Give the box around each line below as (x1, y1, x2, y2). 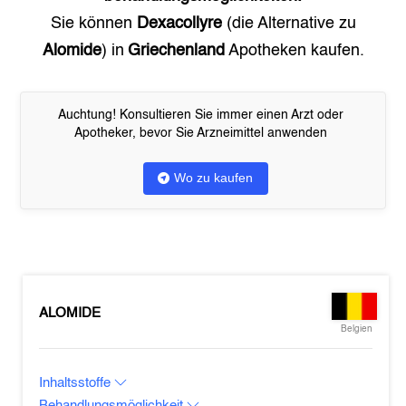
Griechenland (127, 43, 225, 59)
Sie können (50, 15, 137, 32)
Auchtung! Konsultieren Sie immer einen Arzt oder (58, 109, 343, 121)
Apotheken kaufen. (224, 43, 364, 59)
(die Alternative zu (221, 15, 356, 32)
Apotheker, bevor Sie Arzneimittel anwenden (74, 127, 327, 140)
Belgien (340, 324, 372, 333)
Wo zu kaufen (174, 170, 253, 185)
